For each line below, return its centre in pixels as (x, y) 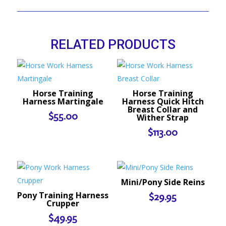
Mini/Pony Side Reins (163, 182)
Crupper (63, 203)
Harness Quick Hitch (163, 101)
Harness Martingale (63, 101)
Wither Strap (163, 118)
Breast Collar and (163, 109)
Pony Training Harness (63, 195)
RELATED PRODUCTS (113, 44)
